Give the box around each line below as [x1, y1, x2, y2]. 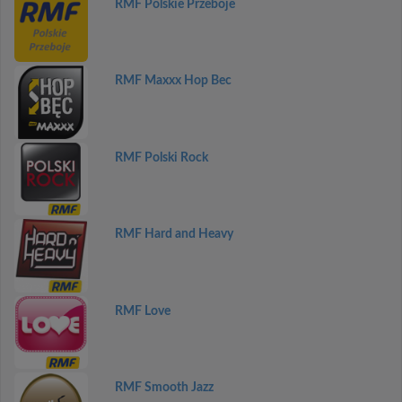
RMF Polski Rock [114, 151, 208, 164]
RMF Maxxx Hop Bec [114, 74, 232, 87]
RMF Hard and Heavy [114, 228, 233, 240]
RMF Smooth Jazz [114, 381, 214, 394]
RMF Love [114, 304, 170, 318]
